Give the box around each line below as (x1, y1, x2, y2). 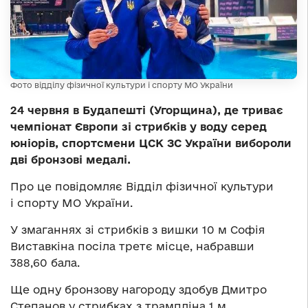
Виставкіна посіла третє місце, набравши (10, 240, 254, 253)
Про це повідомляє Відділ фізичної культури (10, 180, 274, 193)
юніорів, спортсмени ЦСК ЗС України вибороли (10, 137, 291, 150)
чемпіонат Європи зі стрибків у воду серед (10, 120, 267, 133)
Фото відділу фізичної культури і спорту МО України (10, 80, 233, 90)
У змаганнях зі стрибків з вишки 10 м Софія (10, 223, 265, 236)
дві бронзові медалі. (10, 153, 131, 166)
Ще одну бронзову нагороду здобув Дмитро (10, 283, 267, 296)
